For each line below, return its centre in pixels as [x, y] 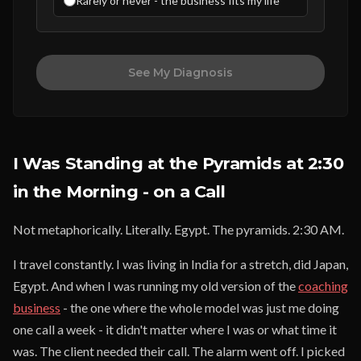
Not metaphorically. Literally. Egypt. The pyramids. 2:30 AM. [178, 229]
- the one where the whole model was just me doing [200, 307]
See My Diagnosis [180, 73]
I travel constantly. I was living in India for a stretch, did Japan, [180, 264]
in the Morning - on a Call [119, 191]
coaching [323, 286]
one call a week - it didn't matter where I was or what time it [175, 329]
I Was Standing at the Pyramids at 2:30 [178, 163]
